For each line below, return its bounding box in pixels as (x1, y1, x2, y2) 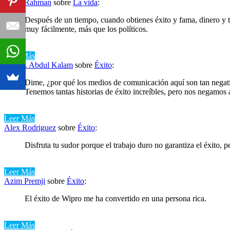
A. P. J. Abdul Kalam (4, 60, 73, 69)
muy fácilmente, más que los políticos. (25, 24, 148, 33)
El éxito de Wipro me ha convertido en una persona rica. (25, 194, 206, 203)
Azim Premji (4, 176, 45, 185)
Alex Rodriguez (4, 123, 56, 132)
